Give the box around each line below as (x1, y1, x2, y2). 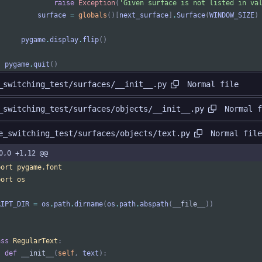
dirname (74, 200, 103, 209)
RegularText (13, 237, 58, 246)
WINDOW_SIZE (209, 11, 254, 20)
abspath (140, 200, 168, 209)
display (50, 36, 78, 44)
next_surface (119, 11, 168, 20)
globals (78, 11, 107, 20)
